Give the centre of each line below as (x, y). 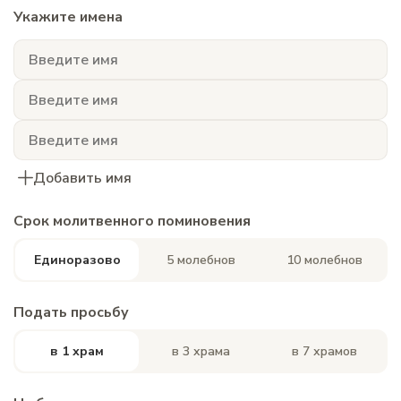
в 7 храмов (324, 351)
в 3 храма (200, 351)
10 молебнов (324, 260)
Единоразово (77, 260)
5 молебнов (200, 260)
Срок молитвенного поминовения (132, 221)
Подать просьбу (71, 312)
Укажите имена (68, 17)
